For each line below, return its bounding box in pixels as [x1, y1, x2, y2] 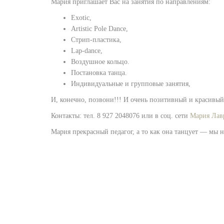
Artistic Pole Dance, [71, 25, 128, 32]
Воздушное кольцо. [71, 58, 129, 65]
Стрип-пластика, [71, 36, 121, 43]
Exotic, [71, 14, 91, 21]
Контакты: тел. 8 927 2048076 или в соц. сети [51, 112, 190, 119]
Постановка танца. [71, 69, 127, 76]
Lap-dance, [71, 47, 102, 54]
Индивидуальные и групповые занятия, [71, 80, 190, 87]
